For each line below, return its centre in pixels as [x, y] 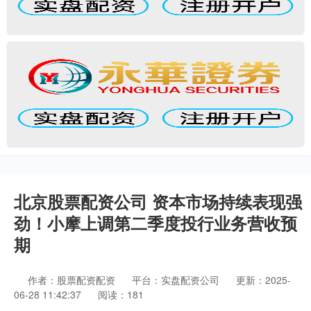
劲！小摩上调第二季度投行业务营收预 [155, 223]
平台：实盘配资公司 [176, 280]
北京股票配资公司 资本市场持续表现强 [158, 201]
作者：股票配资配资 [73, 280]
